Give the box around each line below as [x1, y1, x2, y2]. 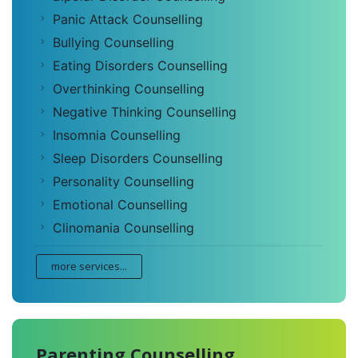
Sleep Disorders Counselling [53, 150, 223, 167]
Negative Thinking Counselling [53, 104, 237, 121]
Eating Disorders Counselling [53, 58, 228, 74]
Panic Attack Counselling [53, 11, 203, 28]
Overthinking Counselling [53, 81, 205, 97]
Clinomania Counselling [53, 220, 194, 237]
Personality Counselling [53, 173, 194, 190]
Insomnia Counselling [53, 127, 181, 144]
